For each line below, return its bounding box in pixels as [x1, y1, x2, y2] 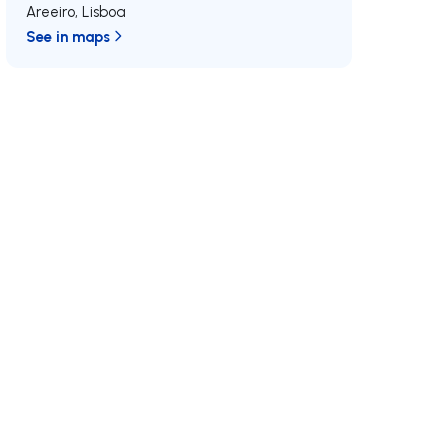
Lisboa [82, 2, 127, 21]
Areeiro [26, 2, 76, 21]
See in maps [26, 26, 111, 46]
